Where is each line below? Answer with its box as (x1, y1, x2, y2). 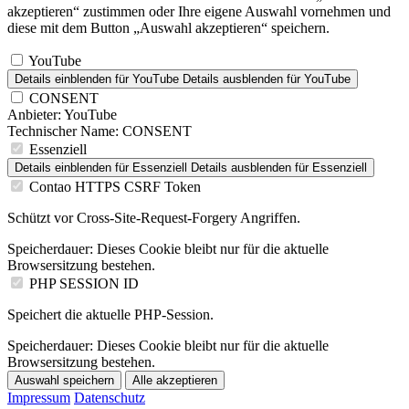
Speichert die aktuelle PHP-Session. (7, 306, 214, 322)
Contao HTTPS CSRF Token (29, 178, 201, 194)
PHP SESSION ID (29, 275, 139, 291)
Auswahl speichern (15, 372, 114, 387)
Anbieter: (7, 106, 61, 122)
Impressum (7, 389, 70, 405)
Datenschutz (74, 389, 145, 405)
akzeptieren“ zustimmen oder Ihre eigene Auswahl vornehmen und (7, 3, 391, 19)
